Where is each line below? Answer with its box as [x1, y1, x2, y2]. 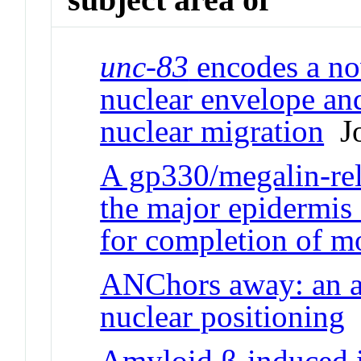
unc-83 [100, 48, 189, 84]
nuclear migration [100, 113, 325, 148]
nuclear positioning [100, 298, 346, 334]
